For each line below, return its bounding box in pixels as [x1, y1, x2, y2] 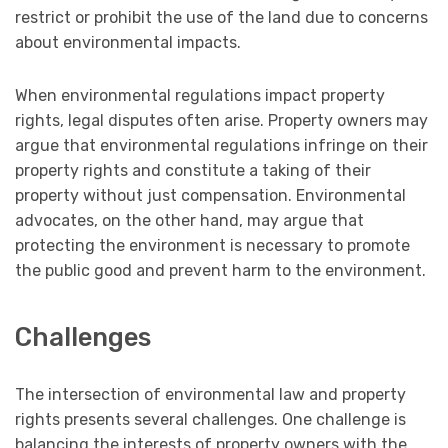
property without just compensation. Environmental [15, 185, 406, 205]
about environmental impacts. [15, 32, 241, 52]
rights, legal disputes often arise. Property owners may [15, 110, 428, 130]
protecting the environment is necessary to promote [15, 235, 410, 255]
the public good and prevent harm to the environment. [15, 260, 426, 280]
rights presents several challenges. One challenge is [15, 410, 406, 430]
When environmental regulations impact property [15, 85, 385, 105]
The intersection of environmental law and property [15, 385, 406, 405]
